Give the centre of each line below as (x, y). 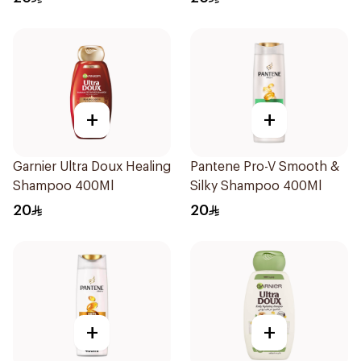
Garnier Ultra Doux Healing (92, 167)
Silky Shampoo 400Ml (256, 186)
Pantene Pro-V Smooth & (265, 167)
